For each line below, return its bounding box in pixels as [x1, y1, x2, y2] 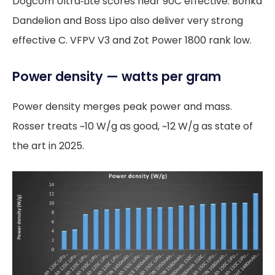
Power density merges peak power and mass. [12, 99, 232, 114]
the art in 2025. [12, 138, 84, 153]
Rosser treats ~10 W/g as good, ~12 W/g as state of [12, 118, 253, 133]
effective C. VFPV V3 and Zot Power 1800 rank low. [12, 33, 252, 47]
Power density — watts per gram [12, 67, 221, 85]
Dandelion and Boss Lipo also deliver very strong [12, 13, 243, 28]
